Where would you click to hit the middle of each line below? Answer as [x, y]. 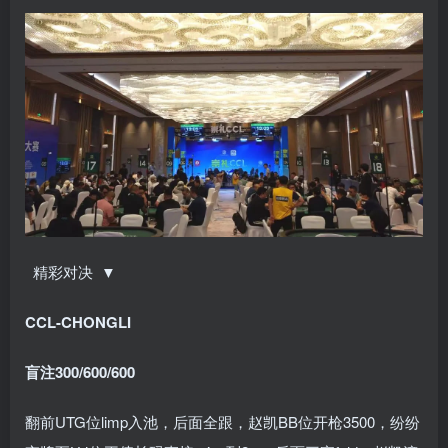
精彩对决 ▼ [72, 272]
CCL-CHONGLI [78, 322]
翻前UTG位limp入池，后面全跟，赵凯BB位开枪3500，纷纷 [222, 422]
